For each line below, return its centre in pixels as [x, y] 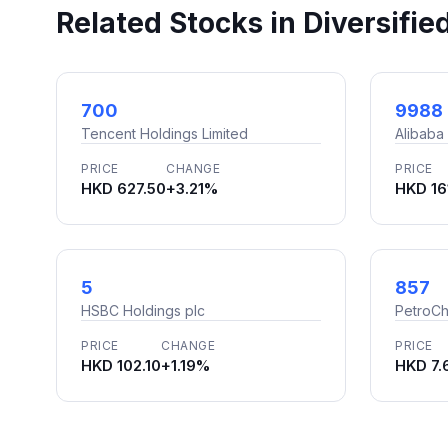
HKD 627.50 [123, 188]
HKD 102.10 [121, 365]
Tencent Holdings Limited [164, 133]
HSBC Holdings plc [143, 310]
